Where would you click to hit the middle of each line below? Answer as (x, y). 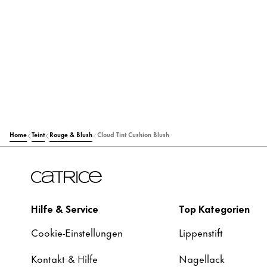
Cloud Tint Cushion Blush (133, 134)
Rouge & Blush (71, 134)
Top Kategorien (214, 208)
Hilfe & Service (65, 208)
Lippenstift (201, 232)
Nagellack (202, 258)
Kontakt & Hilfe (64, 258)
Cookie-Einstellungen (77, 232)
